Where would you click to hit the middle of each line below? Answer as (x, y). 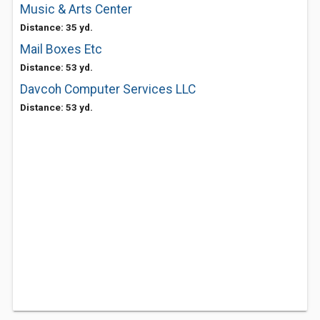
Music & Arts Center (76, 9)
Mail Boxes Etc (61, 49)
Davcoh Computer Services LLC (108, 89)
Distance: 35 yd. (56, 27)
